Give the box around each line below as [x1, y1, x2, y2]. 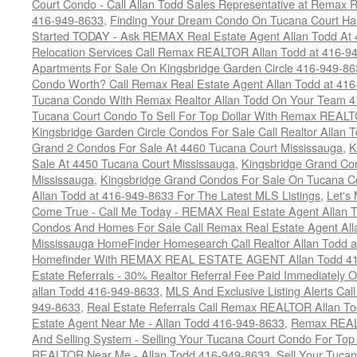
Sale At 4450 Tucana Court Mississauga [32, 155, 235, 171]
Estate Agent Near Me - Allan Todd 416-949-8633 [32, 314, 284, 331]
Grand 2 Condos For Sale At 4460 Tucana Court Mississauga [32, 139, 343, 155]
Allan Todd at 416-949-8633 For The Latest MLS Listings [32, 186, 320, 203]
